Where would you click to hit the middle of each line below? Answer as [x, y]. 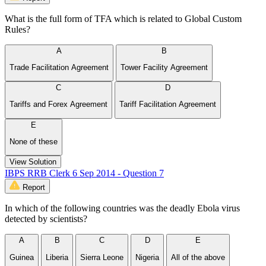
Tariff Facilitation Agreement [168, 104]
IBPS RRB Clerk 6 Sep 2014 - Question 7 [84, 173]
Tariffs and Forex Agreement [58, 104]
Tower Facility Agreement [164, 67]
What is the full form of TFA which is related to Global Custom [123, 18]
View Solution [33, 162]
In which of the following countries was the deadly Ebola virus [122, 208]
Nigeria [147, 257]
